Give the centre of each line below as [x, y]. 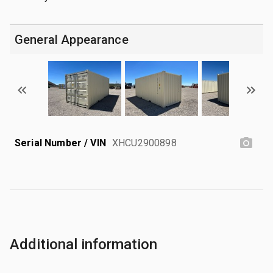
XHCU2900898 [144, 143]
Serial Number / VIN [60, 143]
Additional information [83, 244]
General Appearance [72, 39]
